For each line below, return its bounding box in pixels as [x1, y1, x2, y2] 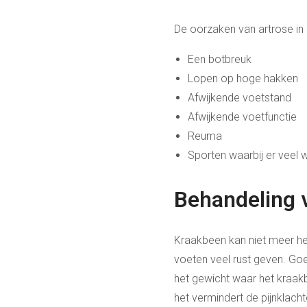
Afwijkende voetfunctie [187, 110, 297, 123]
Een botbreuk [187, 52, 251, 66]
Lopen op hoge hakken [187, 71, 298, 85]
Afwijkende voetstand [187, 90, 291, 104]
